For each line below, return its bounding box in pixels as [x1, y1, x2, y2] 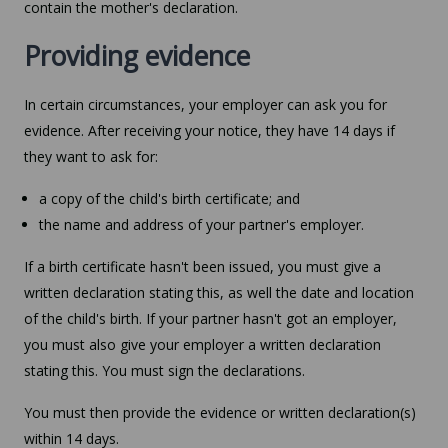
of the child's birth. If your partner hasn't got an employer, [24, 308, 397, 328]
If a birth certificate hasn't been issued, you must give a [24, 256, 381, 276]
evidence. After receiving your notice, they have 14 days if [24, 120, 395, 140]
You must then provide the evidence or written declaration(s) [24, 402, 416, 422]
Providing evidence [24, 37, 250, 74]
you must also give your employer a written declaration [24, 334, 381, 354]
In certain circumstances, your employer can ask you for [24, 94, 387, 114]
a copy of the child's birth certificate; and [39, 188, 300, 208]
